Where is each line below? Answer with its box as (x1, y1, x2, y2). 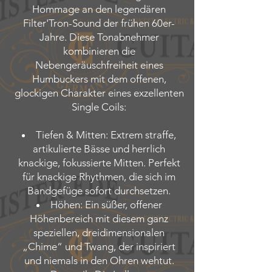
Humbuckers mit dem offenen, (32, 73, 166, 85)
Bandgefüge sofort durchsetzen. (27, 185, 171, 197)
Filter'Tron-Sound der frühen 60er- (23, 17, 175, 29)
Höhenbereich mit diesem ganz (30, 212, 168, 225)
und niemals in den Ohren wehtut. (24, 254, 174, 267)
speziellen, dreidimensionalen (33, 226, 165, 239)
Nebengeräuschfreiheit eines (35, 59, 163, 71)
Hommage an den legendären (32, 3, 166, 15)
